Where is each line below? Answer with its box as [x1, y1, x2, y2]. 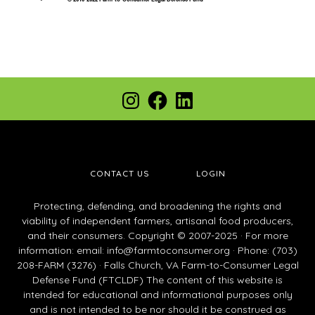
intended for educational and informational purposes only [22, 288, 292, 301]
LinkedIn [172, 84, 240, 108]
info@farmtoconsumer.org [106, 243, 230, 257]
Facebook [146, 84, 221, 108]
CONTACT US [89, 167, 150, 179]
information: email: [18, 243, 107, 257]
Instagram [119, 84, 198, 108]
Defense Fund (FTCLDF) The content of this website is [32, 273, 283, 286]
